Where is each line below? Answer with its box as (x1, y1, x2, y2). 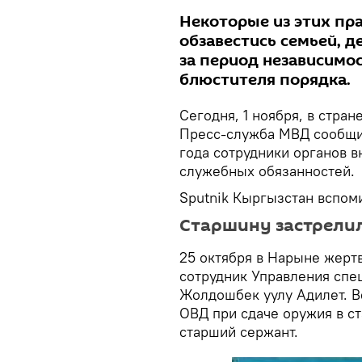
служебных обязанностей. (179, 162, 355, 180)
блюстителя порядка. (179, 69, 351, 91)
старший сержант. (179, 322, 298, 341)
